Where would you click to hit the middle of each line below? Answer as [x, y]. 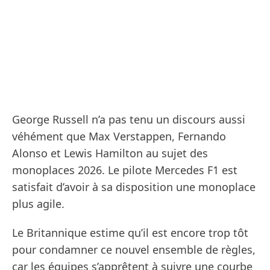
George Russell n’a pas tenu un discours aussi [129, 120]
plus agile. [38, 204]
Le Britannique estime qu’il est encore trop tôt [130, 233]
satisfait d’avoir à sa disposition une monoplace [134, 187]
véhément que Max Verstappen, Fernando [119, 137]
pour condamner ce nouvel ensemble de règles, [134, 250]
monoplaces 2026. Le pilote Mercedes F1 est [125, 170]
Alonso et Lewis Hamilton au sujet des [110, 153]
